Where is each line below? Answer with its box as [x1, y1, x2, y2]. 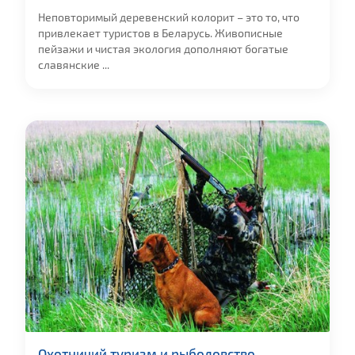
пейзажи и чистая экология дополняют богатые [38, 42, 288, 55]
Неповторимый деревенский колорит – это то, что [38, 10, 300, 24]
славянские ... [38, 58, 109, 71]
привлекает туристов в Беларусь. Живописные [38, 26, 283, 40]
